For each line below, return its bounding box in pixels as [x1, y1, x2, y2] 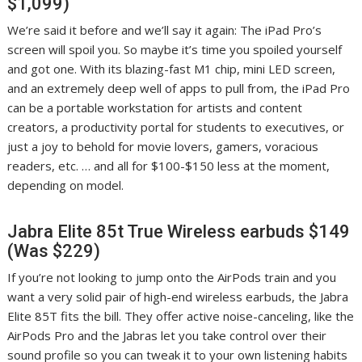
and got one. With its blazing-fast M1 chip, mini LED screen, [7, 61, 336, 78]
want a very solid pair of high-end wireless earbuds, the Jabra [7, 288, 349, 305]
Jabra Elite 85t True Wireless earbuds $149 [7, 221, 351, 242]
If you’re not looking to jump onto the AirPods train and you [7, 269, 337, 286]
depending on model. [7, 177, 124, 194]
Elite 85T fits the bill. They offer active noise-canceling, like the [7, 308, 355, 325]
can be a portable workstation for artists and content [7, 99, 303, 116]
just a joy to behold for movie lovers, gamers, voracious [7, 138, 319, 155]
